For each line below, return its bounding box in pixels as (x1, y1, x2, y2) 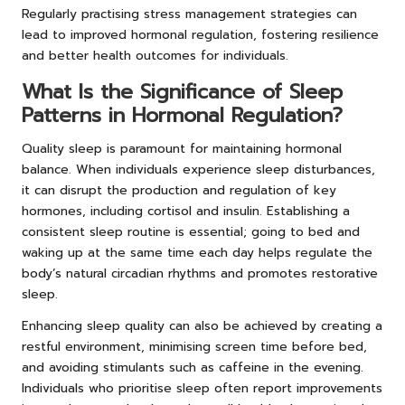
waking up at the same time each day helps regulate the (22, 242, 372, 262)
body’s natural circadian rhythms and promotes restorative (22, 263, 378, 283)
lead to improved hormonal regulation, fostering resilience (22, 24, 379, 44)
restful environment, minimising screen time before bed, (22, 336, 367, 356)
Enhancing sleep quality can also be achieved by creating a (22, 316, 382, 335)
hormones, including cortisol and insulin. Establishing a (22, 201, 350, 221)
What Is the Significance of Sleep (22, 76, 343, 107)
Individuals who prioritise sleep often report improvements (22, 378, 382, 398)
